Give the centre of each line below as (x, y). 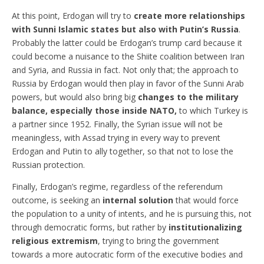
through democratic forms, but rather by (90, 227)
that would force (206, 200)
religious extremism (55, 240)
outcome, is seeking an (57, 200)
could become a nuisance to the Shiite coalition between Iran (128, 56)
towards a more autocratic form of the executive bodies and (127, 254)
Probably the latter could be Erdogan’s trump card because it (127, 42)
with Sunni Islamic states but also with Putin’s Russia (125, 29)
